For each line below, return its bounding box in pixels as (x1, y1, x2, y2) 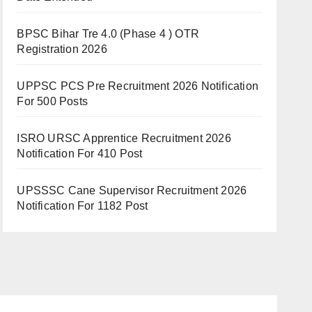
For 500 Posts (17, 95, 88, 107)
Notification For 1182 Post (17, 200, 148, 212)
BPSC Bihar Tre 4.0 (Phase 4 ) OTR (17, 28, 199, 40)
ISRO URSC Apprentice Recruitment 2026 (17, 132, 231, 144)
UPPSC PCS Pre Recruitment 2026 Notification (17, 80, 258, 92)
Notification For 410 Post (17, 148, 143, 159)
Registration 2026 (17, 43, 107, 55)
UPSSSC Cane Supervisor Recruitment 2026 (17, 185, 247, 196)
